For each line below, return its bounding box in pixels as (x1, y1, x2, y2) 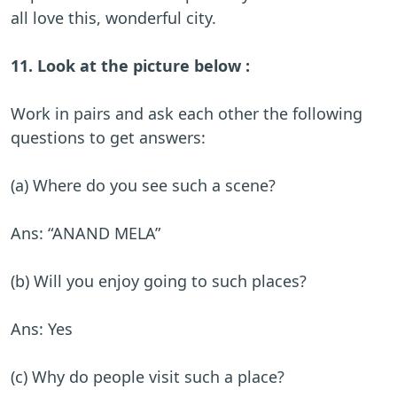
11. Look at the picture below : (11, 55, 250, 77)
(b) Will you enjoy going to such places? (11, 270, 307, 292)
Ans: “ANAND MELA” (11, 222, 160, 245)
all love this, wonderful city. (11, 7, 221, 29)
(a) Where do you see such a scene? (11, 175, 276, 197)
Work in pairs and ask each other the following (11, 103, 362, 125)
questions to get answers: (11, 127, 206, 149)
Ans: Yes (11, 318, 73, 340)
